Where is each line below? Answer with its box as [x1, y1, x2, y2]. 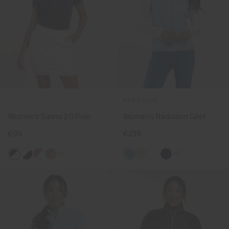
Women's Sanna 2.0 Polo [8, 112, 91, 122]
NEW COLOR [123, 97, 158, 104]
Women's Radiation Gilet [123, 112, 206, 122]
